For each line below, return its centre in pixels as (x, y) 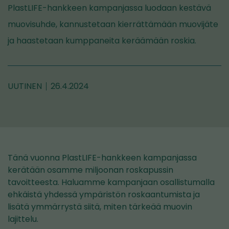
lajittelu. (23, 219)
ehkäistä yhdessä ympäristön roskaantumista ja (104, 194)
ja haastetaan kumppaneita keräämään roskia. (102, 41)
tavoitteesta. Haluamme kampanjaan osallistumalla (111, 182)
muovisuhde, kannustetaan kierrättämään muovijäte (113, 24)
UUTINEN (25, 86)
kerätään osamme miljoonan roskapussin (90, 170)
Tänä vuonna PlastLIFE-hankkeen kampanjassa (102, 158)
